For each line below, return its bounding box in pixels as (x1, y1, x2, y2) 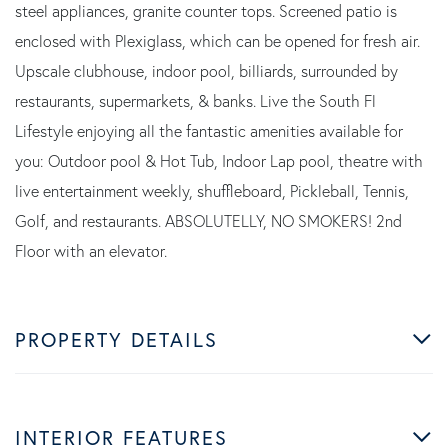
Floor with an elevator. (15, 240, 167, 261)
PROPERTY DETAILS (15, 325, 218, 353)
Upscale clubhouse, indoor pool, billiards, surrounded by (15, 60, 398, 81)
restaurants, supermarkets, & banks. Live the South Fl (15, 90, 376, 111)
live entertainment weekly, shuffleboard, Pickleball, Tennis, (15, 180, 409, 201)
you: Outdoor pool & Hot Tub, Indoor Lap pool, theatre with (15, 150, 423, 171)
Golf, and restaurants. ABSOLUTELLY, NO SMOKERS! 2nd (15, 210, 402, 231)
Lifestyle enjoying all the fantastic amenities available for (15, 120, 403, 141)
